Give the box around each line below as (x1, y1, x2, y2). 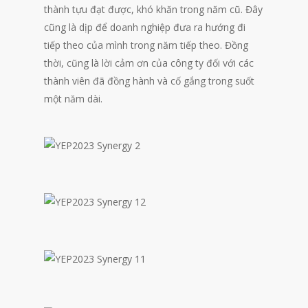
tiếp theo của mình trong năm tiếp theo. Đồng (44, 38, 248, 52)
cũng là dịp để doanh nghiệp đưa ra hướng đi (44, 21, 245, 34)
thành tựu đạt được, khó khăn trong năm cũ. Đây (44, 3, 263, 16)
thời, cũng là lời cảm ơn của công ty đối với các (44, 56, 254, 69)
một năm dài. (44, 92, 102, 105)
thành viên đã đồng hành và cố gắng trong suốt (44, 74, 254, 87)
